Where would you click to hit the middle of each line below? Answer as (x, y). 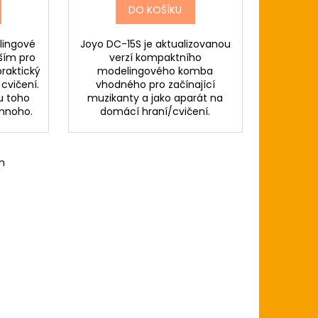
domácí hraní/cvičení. (155, 112)
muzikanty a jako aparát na (155, 98)
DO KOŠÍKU (155, 10)
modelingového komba (155, 71)
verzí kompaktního (155, 58)
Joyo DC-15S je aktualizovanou (155, 44)
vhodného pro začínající (155, 85)
